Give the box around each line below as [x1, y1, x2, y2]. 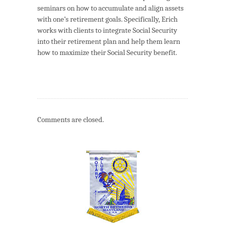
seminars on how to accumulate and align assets [37, 4, 184, 13]
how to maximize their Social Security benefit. [37, 48, 177, 58]
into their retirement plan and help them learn [37, 37, 180, 46]
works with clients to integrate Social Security [37, 26, 177, 35]
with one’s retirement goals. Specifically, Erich [37, 15, 178, 24]
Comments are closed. [37, 115, 104, 125]
